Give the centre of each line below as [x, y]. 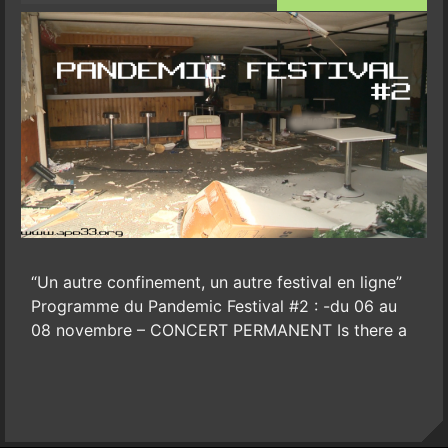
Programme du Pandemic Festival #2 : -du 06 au [213, 305]
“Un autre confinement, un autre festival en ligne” [216, 281]
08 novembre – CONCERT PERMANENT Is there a [218, 329]
